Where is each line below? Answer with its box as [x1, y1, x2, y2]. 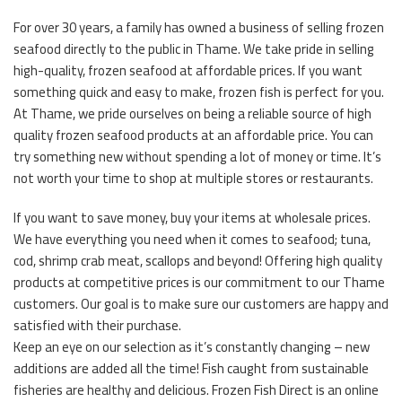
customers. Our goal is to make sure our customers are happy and [13, 290, 389, 317]
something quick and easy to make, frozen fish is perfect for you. [13, 78, 384, 105]
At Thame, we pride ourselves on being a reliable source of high [13, 100, 371, 127]
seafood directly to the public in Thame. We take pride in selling [13, 35, 374, 62]
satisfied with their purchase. [13, 311, 181, 338]
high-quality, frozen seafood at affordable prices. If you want [13, 57, 363, 83]
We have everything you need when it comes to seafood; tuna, [13, 225, 371, 252]
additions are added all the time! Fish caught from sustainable [13, 354, 369, 381]
